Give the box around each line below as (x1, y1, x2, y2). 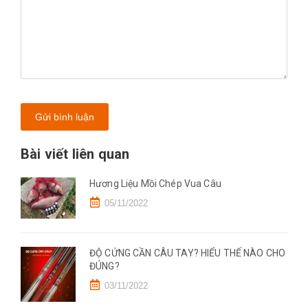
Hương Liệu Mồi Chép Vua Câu (89, 178, 221, 189)
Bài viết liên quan (21, 146, 130, 162)
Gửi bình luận (35, 111, 94, 122)
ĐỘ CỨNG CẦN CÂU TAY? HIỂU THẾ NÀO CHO (89, 247, 286, 258)
